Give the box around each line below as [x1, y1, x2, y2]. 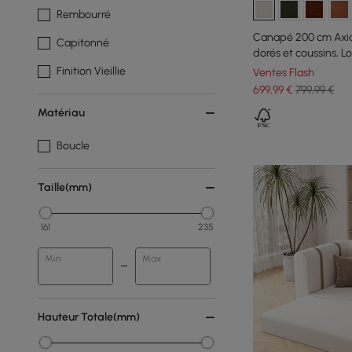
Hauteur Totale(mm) [38, 310, 140, 324]
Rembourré [57, 8, 111, 21]
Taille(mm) [38, 181, 92, 194]
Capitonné [57, 36, 109, 49]
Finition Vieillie [57, 64, 126, 78]
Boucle [57, 139, 90, 152]
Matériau [38, 106, 85, 119]
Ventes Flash [253, 65, 314, 79]
